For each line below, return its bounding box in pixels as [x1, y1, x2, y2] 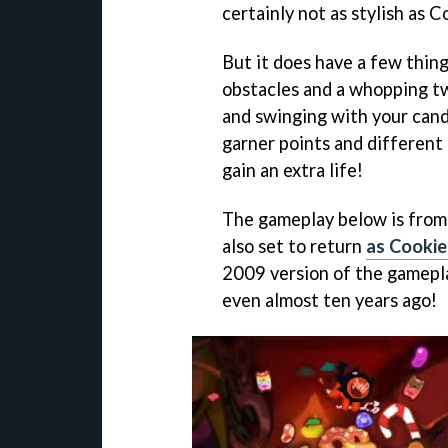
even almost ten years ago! [222, 288, 437, 311]
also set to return [222, 234, 366, 257]
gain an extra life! [222, 158, 363, 181]
